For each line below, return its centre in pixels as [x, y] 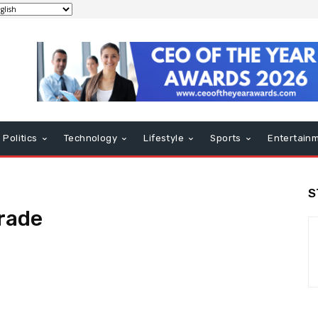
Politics [20, 138]
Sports [226, 138]
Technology [91, 138]
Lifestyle [164, 138]
